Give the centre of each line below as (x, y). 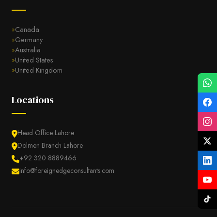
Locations (33, 100)
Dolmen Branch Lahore (50, 145)
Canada (27, 29)
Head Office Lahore (46, 132)
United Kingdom (39, 70)
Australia (28, 49)
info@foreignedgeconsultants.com (67, 170)
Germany (29, 39)
